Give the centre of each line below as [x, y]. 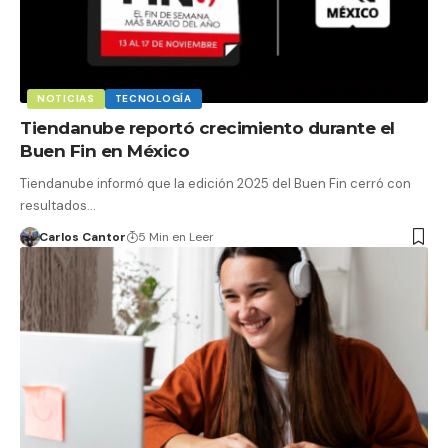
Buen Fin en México [104, 150]
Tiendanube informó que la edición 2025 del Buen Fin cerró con [215, 183]
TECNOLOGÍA [153, 98]
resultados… [58, 205]
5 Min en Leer [175, 236]
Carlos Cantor [82, 236]
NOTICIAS [66, 98]
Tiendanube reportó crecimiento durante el [207, 127]
